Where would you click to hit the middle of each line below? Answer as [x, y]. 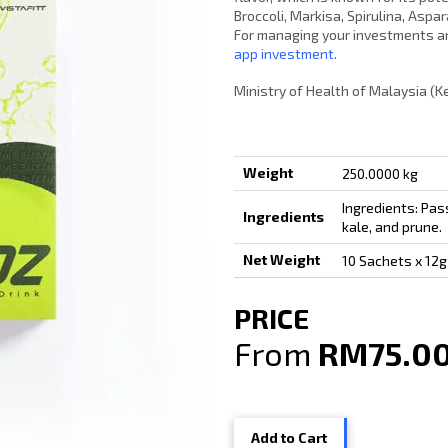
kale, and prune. [391, 226]
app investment [284, 53]
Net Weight [281, 259]
